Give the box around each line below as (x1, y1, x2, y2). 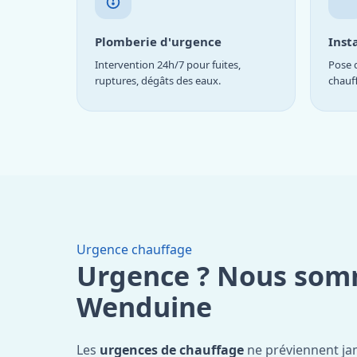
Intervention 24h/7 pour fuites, (95, 57, 241, 72)
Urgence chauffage (76, 240, 192, 258)
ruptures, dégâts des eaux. (95, 73, 221, 88)
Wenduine (76, 288, 212, 325)
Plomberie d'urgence (95, 33, 222, 49)
